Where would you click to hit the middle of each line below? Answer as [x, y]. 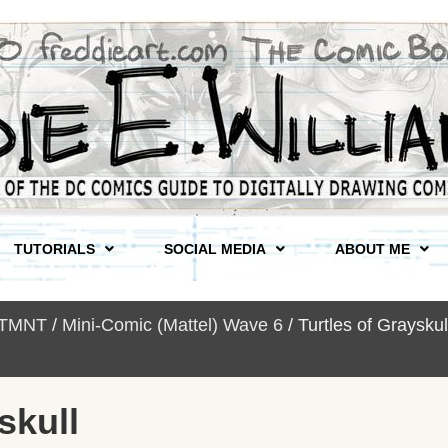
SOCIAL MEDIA [214, 249]
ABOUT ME [372, 249]
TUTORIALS [54, 249]
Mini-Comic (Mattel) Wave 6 [172, 325]
